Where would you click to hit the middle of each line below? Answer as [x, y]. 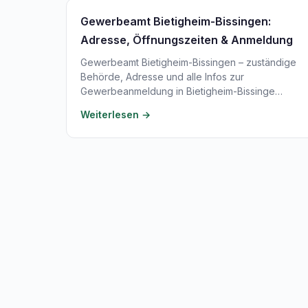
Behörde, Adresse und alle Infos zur [162, 77]
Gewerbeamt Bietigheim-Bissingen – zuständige [188, 62]
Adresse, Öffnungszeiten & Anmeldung [187, 40]
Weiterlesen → [115, 114]
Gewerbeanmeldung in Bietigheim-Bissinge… [181, 91]
